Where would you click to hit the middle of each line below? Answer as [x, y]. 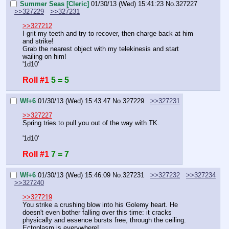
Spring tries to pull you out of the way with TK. [91, 123]
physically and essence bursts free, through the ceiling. [104, 220]
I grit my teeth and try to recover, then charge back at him [108, 34]
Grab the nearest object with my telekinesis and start [101, 49]
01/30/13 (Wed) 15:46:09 [74, 175]
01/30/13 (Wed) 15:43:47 [74, 101]
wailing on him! [44, 57]
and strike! [38, 41]
